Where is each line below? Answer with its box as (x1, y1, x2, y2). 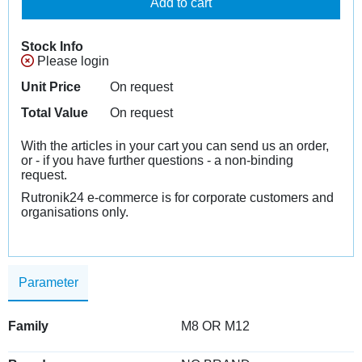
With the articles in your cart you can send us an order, (21, 139, 329, 153)
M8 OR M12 (181, 319, 250, 333)
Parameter (18, 275, 78, 289)
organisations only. (21, 205, 128, 219)
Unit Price (21, 80, 81, 94)
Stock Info (21, 40, 83, 53)
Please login (34, 54, 109, 68)
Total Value (21, 106, 88, 120)
